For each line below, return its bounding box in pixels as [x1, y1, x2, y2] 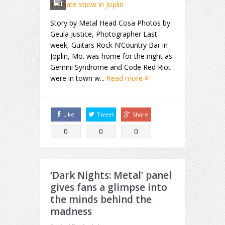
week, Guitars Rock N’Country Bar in [50, 40, 168, 50]
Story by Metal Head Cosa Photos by [50, 18, 170, 28]
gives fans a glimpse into [50, 180, 167, 194]
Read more [106, 73, 145, 83]
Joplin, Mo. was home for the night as [50, 51, 172, 61]
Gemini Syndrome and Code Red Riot [50, 62, 171, 72]
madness [50, 204, 92, 218]
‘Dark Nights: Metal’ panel [50, 168, 172, 182]
